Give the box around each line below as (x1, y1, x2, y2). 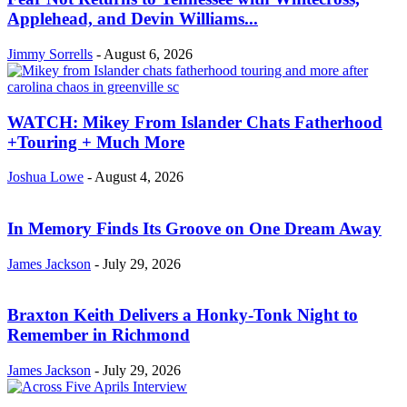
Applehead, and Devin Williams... (7, 9, 258, 29)
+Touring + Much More (7, 132, 184, 152)
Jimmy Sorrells (7, 45, 93, 62)
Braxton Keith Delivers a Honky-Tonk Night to (7, 305, 358, 325)
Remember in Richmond (7, 325, 190, 345)
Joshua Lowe (7, 169, 84, 185)
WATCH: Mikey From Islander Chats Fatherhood (7, 112, 382, 132)
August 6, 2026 (104, 45, 193, 62)
